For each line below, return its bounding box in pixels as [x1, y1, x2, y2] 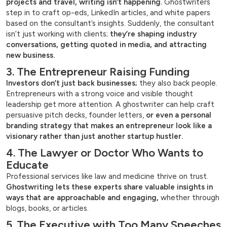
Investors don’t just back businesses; [6, 79, 137, 88]
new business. [6, 51, 55, 60]
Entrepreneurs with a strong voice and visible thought [6, 89, 193, 99]
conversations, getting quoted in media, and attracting [6, 40, 207, 50]
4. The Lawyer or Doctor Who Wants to [6, 146, 203, 160]
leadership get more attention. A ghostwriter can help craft [6, 100, 214, 109]
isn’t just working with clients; [6, 29, 110, 39]
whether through [159, 193, 219, 203]
